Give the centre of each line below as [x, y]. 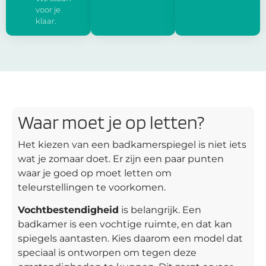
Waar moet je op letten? [111, 122]
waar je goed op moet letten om [95, 173]
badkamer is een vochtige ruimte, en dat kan [125, 224]
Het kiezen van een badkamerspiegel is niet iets [132, 144]
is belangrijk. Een [160, 210]
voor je [48, 9]
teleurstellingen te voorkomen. [92, 187]
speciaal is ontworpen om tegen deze [107, 252]
